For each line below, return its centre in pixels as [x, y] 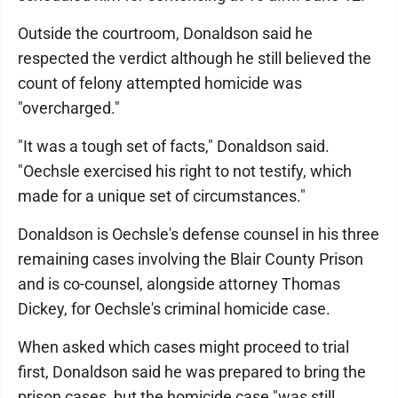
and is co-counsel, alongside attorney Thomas [179, 283]
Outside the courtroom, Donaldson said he [165, 33]
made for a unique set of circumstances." [162, 195]
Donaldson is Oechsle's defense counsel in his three [199, 234]
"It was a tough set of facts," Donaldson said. [174, 146]
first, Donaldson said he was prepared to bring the [192, 371]
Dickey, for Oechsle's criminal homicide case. [174, 308]
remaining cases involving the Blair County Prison [191, 259]
